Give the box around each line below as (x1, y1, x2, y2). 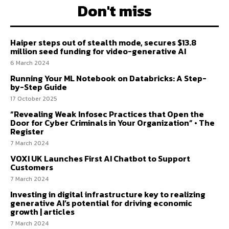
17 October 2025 (10, 94, 57, 104)
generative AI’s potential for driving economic (10, 197, 192, 210)
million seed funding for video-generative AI (10, 45, 186, 58)
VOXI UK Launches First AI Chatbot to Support (10, 152, 190, 165)
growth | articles (10, 205, 75, 218)
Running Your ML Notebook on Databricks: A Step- (10, 72, 207, 85)
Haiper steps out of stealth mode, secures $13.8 (10, 36, 196, 49)
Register (10, 125, 44, 138)
